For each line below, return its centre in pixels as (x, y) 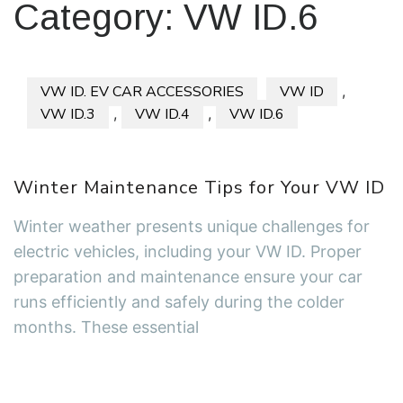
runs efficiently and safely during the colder (179, 302)
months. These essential (106, 327)
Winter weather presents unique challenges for (192, 227)
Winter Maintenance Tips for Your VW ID (199, 188)
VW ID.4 (162, 115)
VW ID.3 (68, 115)
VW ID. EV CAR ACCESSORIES (142, 92)
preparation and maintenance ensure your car (188, 277)
